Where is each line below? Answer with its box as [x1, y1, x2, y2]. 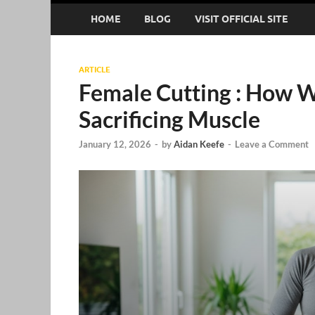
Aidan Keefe [174, 139, 224, 150]
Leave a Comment [235, 139, 309, 150]
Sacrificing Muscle [79, 105, 260, 133]
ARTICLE [79, 64, 110, 75]
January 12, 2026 [79, 139, 151, 150]
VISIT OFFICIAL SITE [195, 13, 288, 25]
